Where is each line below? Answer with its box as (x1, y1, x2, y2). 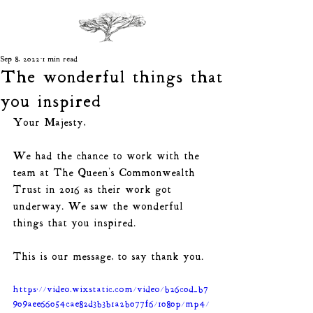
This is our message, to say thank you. (13, 252, 203, 263)
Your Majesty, (13, 117, 89, 129)
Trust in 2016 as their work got (13, 184, 175, 196)
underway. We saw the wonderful (13, 201, 187, 212)
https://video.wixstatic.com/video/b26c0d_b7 (13, 284, 208, 295)
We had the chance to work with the (13, 151, 203, 162)
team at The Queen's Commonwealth (13, 168, 199, 179)
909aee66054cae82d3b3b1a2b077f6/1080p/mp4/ (13, 299, 210, 310)
